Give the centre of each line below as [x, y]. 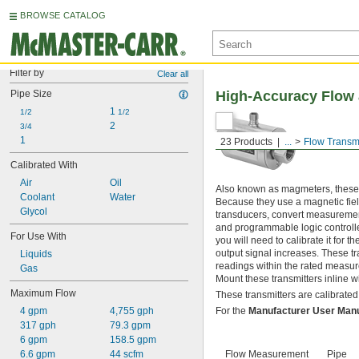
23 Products [246, 142]
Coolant [37, 197]
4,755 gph [131, 311]
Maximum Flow [43, 293]
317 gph [38, 325]
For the [232, 311]
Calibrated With [44, 165]
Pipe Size [31, 94]
